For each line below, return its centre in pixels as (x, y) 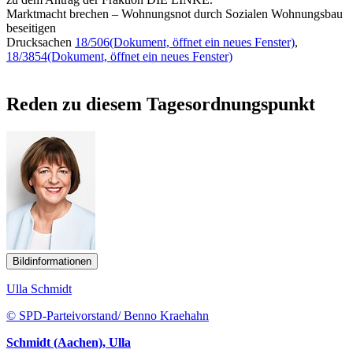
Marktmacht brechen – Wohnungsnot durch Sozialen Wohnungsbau (175, 13)
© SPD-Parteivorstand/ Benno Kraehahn (108, 315)
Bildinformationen (52, 261)
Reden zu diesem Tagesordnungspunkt (161, 104)
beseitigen (31, 28)
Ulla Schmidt (39, 288)
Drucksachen (41, 42)
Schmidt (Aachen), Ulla (69, 342)
